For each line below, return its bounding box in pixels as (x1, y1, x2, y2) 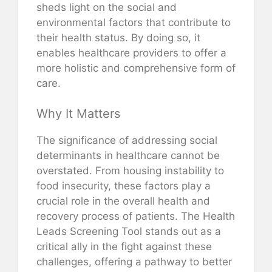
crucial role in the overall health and (36, 195, 210, 208)
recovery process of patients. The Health (36, 210, 235, 223)
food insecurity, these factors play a (36, 180, 211, 192)
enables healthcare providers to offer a (36, 46, 226, 59)
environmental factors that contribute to (36, 16, 231, 29)
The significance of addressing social (36, 134, 217, 147)
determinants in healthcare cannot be (36, 149, 220, 162)
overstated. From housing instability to (36, 165, 224, 177)
